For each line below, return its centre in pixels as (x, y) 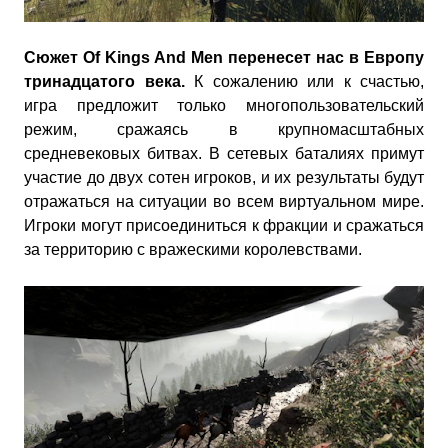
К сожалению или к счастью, (309, 81)
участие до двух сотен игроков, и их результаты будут (224, 177)
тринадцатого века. (109, 81)
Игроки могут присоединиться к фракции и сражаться (224, 225)
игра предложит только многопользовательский (224, 105)
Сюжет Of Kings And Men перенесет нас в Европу (224, 57)
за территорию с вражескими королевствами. (193, 249)
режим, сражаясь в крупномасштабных (224, 129)
